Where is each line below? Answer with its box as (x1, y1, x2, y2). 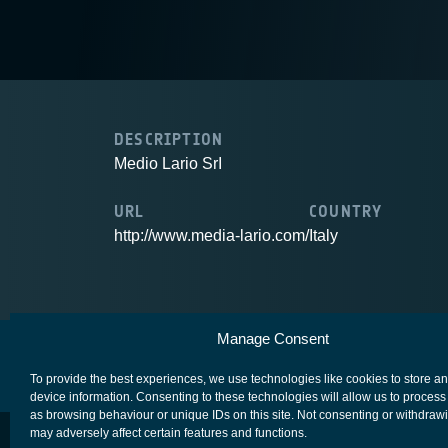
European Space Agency (114, 346, 270, 365)
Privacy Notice (318, 346, 409, 365)
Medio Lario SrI (114, 155, 222, 172)
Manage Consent (216, 330, 329, 347)
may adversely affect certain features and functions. (30, 426, 307, 440)
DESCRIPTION (114, 130, 224, 149)
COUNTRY (309, 202, 383, 221)
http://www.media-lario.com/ (114, 227, 309, 244)
